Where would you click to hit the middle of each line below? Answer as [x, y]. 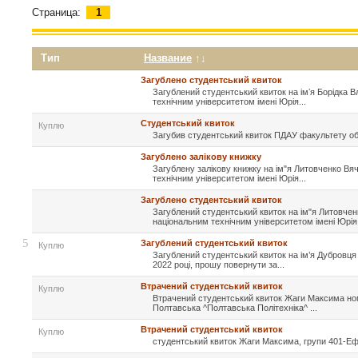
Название [168, 58]
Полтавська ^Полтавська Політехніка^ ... [235, 308]
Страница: [56, 13]
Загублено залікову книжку [201, 157]
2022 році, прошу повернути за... [219, 265]
